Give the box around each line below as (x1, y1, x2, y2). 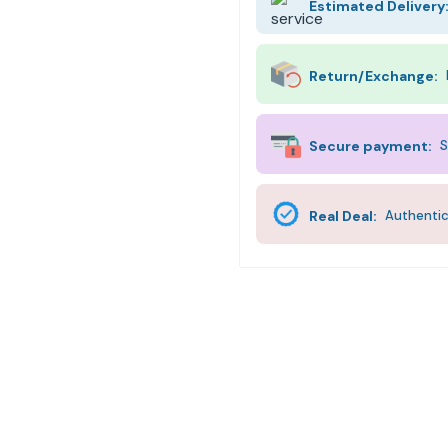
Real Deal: (309, 207, 377, 226)
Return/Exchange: (309, 67, 438, 86)
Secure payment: (309, 137, 432, 156)
